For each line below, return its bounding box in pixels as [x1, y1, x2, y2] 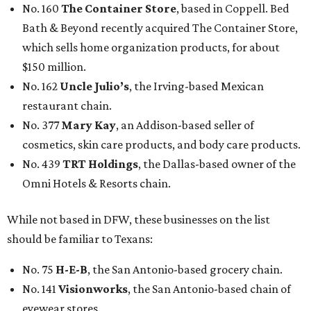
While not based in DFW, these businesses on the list [7, 212, 270, 227]
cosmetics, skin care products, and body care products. [22, 137, 301, 152]
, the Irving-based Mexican [129, 79, 264, 94]
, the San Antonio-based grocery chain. [87, 262, 283, 277]
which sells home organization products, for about [22, 40, 280, 55]
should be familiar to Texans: [7, 232, 153, 246]
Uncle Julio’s [60, 79, 129, 94]
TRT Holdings [62, 157, 138, 171]
